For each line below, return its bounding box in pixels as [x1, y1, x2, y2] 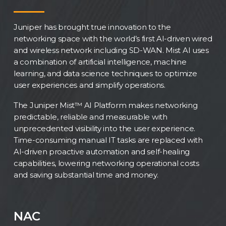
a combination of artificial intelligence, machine [14, 57, 187, 67]
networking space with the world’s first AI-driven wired [14, 34, 212, 44]
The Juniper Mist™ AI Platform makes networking [14, 100, 198, 110]
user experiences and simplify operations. [14, 80, 165, 90]
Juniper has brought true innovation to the [14, 22, 171, 32]
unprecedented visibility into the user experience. [14, 123, 196, 133]
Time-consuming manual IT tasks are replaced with [14, 135, 203, 145]
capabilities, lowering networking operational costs [14, 158, 199, 168]
